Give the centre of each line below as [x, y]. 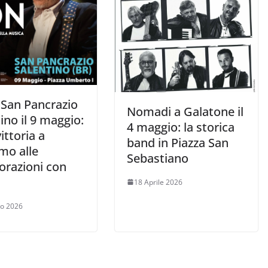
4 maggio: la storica [181, 127]
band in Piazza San [178, 142]
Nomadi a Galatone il [185, 111]
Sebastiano [158, 158]
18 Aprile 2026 [158, 182]
